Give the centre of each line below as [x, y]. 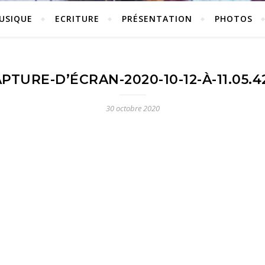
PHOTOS [234, 19]
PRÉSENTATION [157, 19]
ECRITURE [77, 19]
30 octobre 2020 [132, 108]
